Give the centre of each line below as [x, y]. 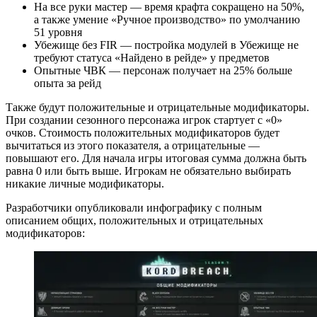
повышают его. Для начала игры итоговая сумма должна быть [156, 158]
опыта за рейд [68, 83]
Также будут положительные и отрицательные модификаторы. [157, 107]
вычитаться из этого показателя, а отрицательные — [133, 145]
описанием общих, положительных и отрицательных [134, 220]
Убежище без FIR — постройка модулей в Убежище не [166, 45]
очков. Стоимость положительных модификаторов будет [143, 132]
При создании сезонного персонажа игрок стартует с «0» [144, 120]
